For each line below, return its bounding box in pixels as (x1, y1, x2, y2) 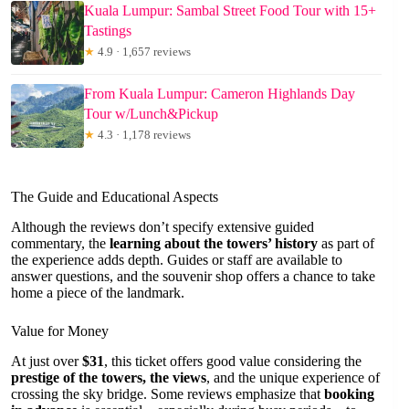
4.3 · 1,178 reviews (95, 127, 191, 142)
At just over (11, 352, 82, 369)
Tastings (84, 22, 131, 38)
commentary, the (11, 235, 110, 251)
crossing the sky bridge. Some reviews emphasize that (11, 385, 324, 402)
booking (324, 385, 374, 402)
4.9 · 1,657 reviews (95, 44, 191, 58)
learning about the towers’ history (110, 235, 318, 251)
